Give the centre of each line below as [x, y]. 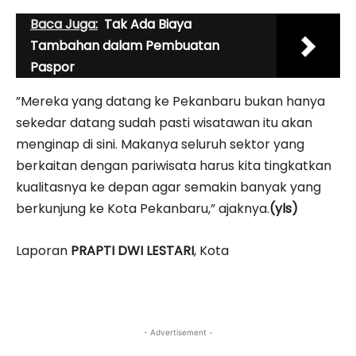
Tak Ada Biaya [148, 24]
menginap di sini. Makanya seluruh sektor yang [160, 144]
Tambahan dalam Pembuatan [125, 45]
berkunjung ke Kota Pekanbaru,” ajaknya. [143, 208]
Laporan [43, 250]
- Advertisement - [178, 332]
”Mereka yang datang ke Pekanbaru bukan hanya [170, 101]
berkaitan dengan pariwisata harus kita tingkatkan [174, 165]
